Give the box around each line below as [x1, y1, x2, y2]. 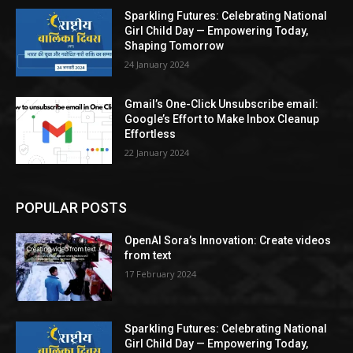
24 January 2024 [124, 58, 190, 71]
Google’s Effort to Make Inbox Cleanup [124, 112, 320, 125]
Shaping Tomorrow [124, 39, 225, 53]
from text [124, 249, 172, 262]
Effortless [124, 127, 176, 140]
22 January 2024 [124, 146, 190, 158]
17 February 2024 [124, 268, 197, 281]
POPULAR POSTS [16, 199, 127, 217]
